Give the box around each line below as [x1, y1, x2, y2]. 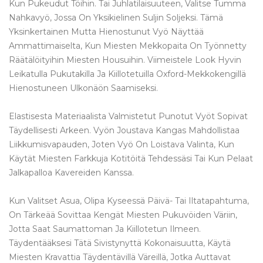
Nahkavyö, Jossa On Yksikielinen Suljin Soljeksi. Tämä [9, 12, 223, 23]
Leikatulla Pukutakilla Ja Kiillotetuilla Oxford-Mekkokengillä [9, 68, 246, 79]
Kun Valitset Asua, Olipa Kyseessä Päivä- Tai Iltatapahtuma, [9, 195, 249, 206]
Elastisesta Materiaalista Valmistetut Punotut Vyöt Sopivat [9, 110, 248, 122]
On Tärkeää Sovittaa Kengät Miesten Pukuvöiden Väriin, [9, 209, 237, 220]
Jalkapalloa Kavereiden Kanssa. [9, 167, 134, 178]
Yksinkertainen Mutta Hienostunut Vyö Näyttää [9, 26, 204, 37]
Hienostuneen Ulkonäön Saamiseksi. [9, 82, 158, 93]
